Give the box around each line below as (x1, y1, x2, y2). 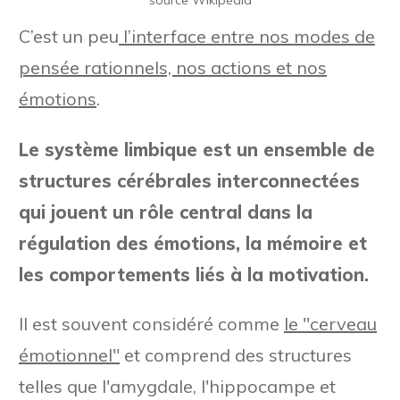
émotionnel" (19, 343, 120, 366)
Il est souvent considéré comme (19, 312, 284, 335)
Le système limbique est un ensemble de (19, 137, 375, 161)
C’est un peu (19, 24, 119, 47)
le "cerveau (284, 312, 377, 335)
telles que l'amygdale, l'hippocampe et (19, 374, 336, 397)
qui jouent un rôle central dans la (19, 200, 312, 223)
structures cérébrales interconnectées (19, 169, 360, 192)
